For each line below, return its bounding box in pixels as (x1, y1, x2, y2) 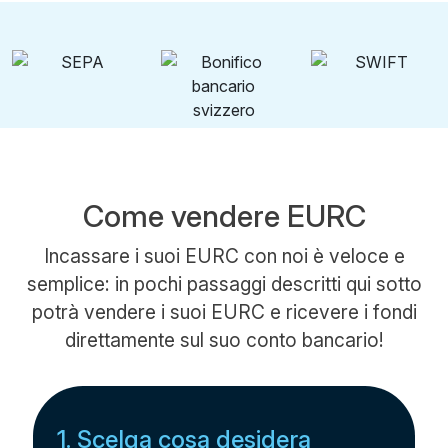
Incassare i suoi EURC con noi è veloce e (43, 244, 405, 268)
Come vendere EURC (82, 198, 366, 234)
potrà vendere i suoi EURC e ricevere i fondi (31, 300, 417, 324)
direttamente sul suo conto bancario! (64, 328, 384, 352)
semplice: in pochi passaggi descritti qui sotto (26, 272, 422, 296)
